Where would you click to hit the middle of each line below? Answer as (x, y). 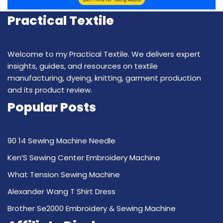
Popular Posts (52, 107)
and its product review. (50, 90)
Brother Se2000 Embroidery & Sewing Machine (92, 208)
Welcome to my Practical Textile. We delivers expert (104, 54)
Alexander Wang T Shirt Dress (61, 191)
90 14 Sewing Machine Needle (61, 141)
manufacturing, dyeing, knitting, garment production (104, 78)
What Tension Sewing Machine (64, 174)
